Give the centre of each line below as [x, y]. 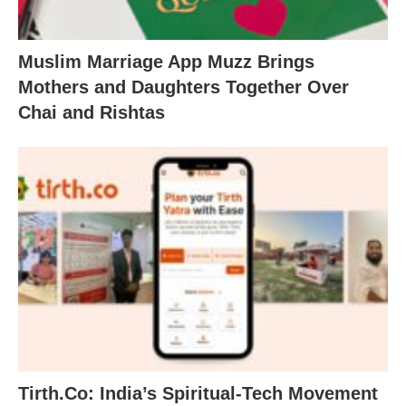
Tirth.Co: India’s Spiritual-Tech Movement [198, 394]
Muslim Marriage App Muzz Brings [166, 61]
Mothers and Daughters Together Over [184, 87]
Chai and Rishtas [92, 112]
